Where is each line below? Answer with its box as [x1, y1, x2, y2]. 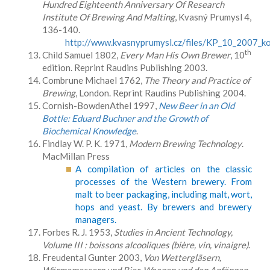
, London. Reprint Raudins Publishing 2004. [75, 87, 246, 98]
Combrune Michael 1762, [42, 75, 144, 86]
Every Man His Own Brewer [120, 49, 230, 60]
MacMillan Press [42, 151, 110, 162]
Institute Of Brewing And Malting [42, 11, 175, 22]
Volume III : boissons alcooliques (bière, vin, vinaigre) [42, 239, 248, 250]
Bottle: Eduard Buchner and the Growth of [42, 113, 208, 124]
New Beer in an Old [159, 100, 234, 111]
